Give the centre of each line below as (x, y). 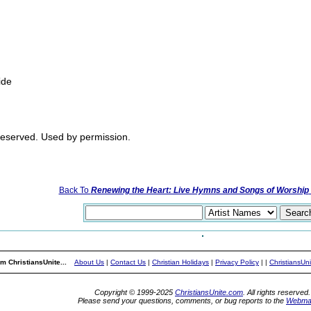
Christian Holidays (180, 262)
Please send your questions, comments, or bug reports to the (182, 301)
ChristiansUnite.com (209, 292)
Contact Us (128, 262)
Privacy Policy (237, 262)
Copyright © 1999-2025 (135, 292)
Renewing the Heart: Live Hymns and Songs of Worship (200, 190)
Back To (75, 190)
